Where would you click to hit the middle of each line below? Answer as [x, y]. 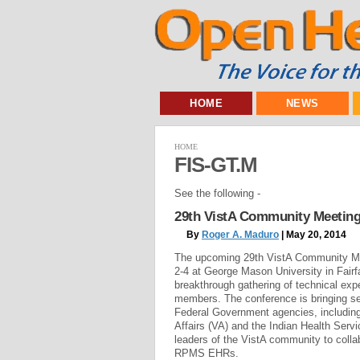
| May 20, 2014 [313, 235]
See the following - [217, 193]
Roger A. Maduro [240, 235]
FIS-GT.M [216, 164]
